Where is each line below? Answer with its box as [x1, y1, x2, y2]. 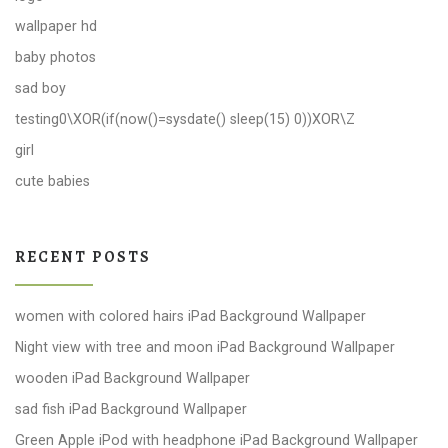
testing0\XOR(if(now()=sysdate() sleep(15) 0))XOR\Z [15, 111, 355, 128]
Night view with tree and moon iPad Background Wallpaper [15, 339, 395, 356]
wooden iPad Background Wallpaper [15, 370, 250, 387]
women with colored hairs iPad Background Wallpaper [15, 308, 366, 325]
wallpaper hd [15, 18, 97, 35]
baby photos [15, 49, 96, 66]
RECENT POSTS [15, 246, 151, 268]
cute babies [15, 172, 90, 189]
